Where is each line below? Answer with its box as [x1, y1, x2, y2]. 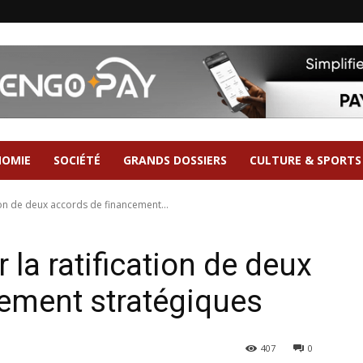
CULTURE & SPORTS [250, 152, 361, 168]
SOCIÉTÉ [53, 152, 100, 168]
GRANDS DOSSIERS [123, 152, 227, 168]
